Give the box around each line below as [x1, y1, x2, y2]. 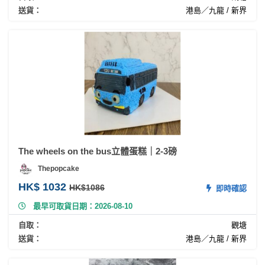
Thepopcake [38, 164, 79, 173]
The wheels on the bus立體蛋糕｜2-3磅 [18, 146, 177, 156]
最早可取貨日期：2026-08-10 [33, 201, 132, 211]
